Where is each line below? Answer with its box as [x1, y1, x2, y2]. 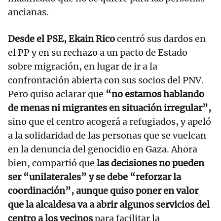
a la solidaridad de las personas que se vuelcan [8, 130, 206, 142]
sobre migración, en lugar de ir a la [8, 61, 157, 73]
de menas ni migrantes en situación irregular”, [8, 102, 211, 114]
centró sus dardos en [115, 33, 206, 45]
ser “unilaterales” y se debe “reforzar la [8, 171, 181, 183]
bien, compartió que [8, 157, 95, 169]
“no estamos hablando [104, 88, 204, 100]
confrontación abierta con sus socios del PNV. [8, 74, 204, 86]
